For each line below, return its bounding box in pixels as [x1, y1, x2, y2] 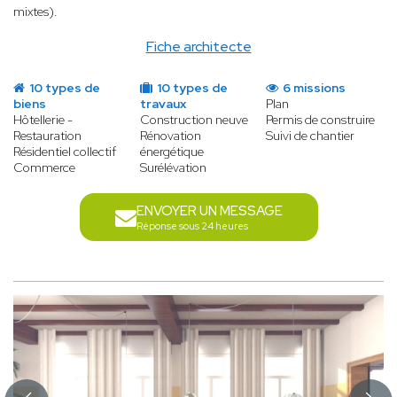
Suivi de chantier [266, 128, 355, 144]
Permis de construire [266, 112, 376, 128]
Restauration [13, 128, 82, 144]
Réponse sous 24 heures [136, 220, 248, 233]
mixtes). [13, 4, 60, 20]
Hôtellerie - [13, 112, 73, 128]
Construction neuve [139, 112, 248, 128]
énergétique [139, 144, 204, 160]
